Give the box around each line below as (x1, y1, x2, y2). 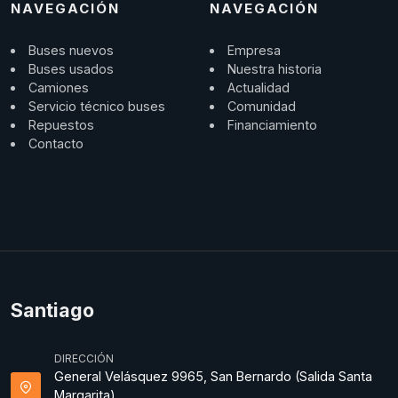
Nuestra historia (227, 61, 322, 76)
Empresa (227, 43, 282, 58)
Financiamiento (227, 117, 318, 132)
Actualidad (227, 80, 291, 95)
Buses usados (28, 61, 115, 76)
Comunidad (227, 99, 297, 114)
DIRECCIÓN (54, 352, 114, 365)
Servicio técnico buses (28, 99, 166, 114)
